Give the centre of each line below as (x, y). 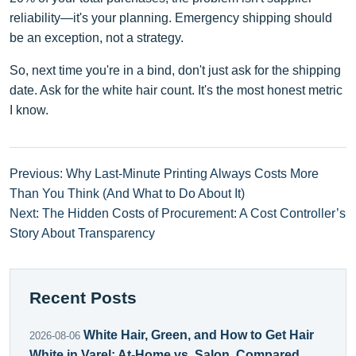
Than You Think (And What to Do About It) (127, 193)
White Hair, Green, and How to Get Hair (199, 335)
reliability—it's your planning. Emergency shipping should (171, 17)
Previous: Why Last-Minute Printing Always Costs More (164, 173)
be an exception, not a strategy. (97, 37)
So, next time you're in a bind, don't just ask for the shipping (175, 70)
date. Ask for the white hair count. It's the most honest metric (176, 90)
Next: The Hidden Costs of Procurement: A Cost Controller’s (178, 213)
